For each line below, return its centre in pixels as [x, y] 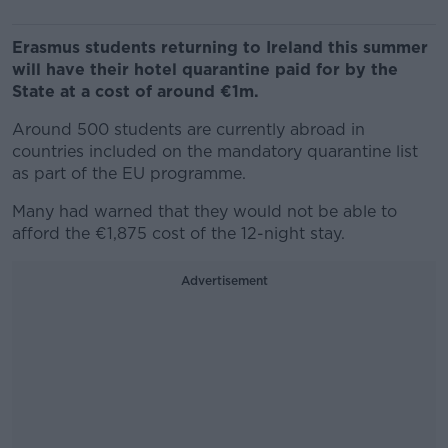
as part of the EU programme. [129, 173]
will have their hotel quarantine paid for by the [205, 69]
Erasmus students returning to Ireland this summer [220, 47]
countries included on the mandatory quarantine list [215, 151]
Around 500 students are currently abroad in [188, 129]
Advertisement [224, 280]
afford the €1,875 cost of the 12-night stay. [178, 233]
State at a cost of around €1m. [135, 91]
